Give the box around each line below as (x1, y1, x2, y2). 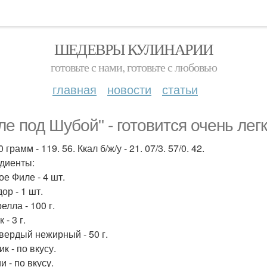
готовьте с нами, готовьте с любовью (50, 59, 217, 75)
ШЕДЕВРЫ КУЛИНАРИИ (54, 39, 213, 59)
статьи (162, 80, 198, 98)
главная (52, 80, 97, 98)
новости (107, 80, 151, 98)
